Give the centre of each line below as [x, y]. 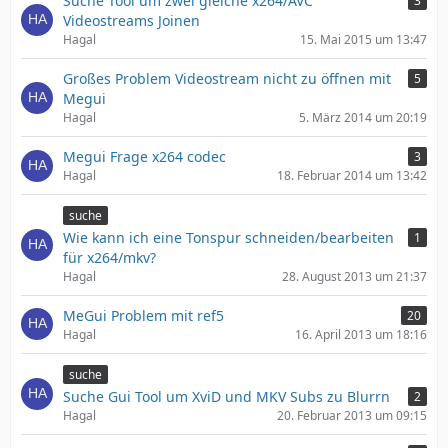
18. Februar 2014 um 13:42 [352, 175]
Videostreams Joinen [131, 20]
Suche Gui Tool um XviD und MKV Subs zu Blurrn [226, 396]
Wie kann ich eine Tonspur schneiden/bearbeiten [228, 237]
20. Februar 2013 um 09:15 [352, 415]
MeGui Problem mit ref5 [143, 315]
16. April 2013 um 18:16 [361, 334]
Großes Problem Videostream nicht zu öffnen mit [227, 78]
